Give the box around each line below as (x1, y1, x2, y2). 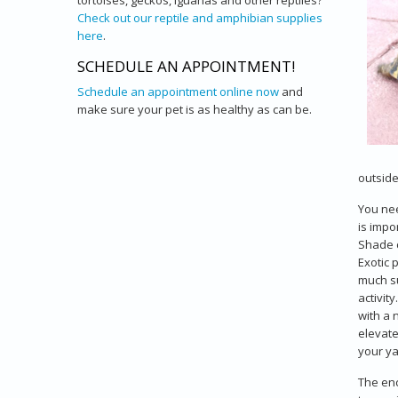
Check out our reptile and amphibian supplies (77, 10, 322, 26)
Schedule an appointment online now (77, 84, 279, 99)
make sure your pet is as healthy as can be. (77, 101, 312, 117)
